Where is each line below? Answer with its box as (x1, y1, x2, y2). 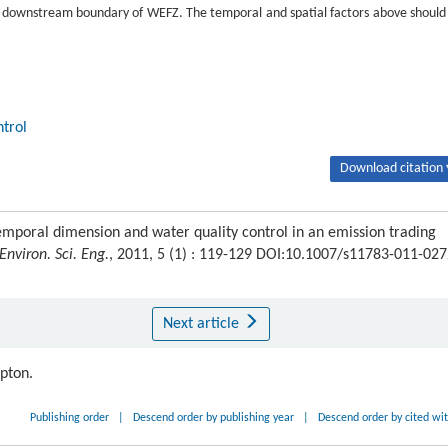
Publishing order (30, 412, 110, 424)
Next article (162, 316, 243, 332)
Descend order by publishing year (133, 412, 295, 424)
